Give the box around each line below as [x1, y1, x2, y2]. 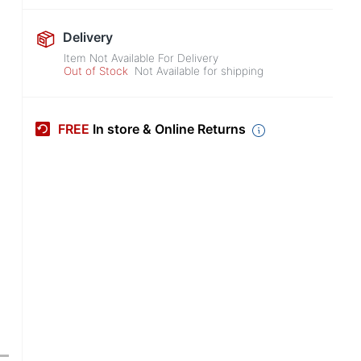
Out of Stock [64, 64, 129, 77]
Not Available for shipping [135, 64, 264, 77]
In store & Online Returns [93, 121, 246, 138]
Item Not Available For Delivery [64, 52, 219, 64]
